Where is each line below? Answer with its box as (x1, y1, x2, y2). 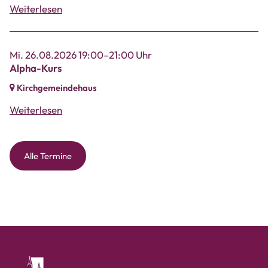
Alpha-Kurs (10, 61, 62, 74)
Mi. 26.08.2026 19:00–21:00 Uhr (10, 48, 152, 61)
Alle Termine (24, 150, 72, 162)
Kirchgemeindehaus (17, 82, 97, 94)
